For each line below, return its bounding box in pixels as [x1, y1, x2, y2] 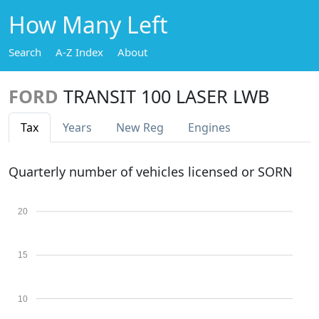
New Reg [116, 120, 164, 135]
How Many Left [9, 9, 168, 40]
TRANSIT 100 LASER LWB [63, 84, 269, 108]
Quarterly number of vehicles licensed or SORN [9, 163, 293, 180]
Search [9, 45, 41, 59]
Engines [188, 120, 231, 135]
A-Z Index [56, 45, 103, 59]
